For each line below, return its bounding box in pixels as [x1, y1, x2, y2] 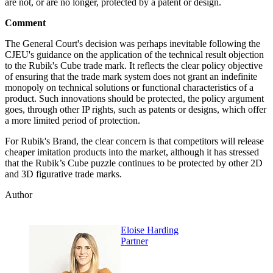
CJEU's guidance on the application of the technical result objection [5, 49, 264, 60]
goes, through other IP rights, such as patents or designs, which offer [5, 104, 266, 115]
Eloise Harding [121, 225, 179, 236]
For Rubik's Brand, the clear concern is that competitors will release [5, 136, 264, 147]
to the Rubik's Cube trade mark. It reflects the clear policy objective [5, 60, 263, 71]
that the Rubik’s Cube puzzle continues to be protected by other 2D [5, 158, 263, 169]
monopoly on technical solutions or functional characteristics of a [5, 82, 253, 93]
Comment [5, 18, 46, 29]
